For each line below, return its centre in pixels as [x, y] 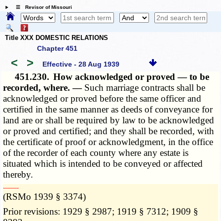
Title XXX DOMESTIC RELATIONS [56, 37]
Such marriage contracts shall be [145, 88]
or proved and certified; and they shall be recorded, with [109, 131]
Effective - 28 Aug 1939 [81, 64]
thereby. [18, 175]
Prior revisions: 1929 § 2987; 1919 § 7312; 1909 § [101, 212]
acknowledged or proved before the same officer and [102, 99]
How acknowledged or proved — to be [131, 77]
